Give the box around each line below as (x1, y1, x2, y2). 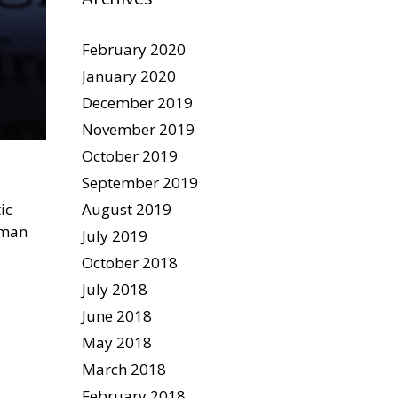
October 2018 (82, 252, 178, 273)
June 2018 (82, 306, 152, 326)
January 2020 (82, 66, 176, 86)
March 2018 (82, 359, 166, 379)
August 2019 (82, 199, 171, 219)
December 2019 (82, 92, 193, 113)
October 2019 (82, 146, 178, 166)
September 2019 (82, 172, 198, 193)
